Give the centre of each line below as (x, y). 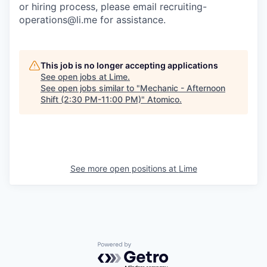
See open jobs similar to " (90, 88)
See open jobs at (75, 77)
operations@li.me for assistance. (92, 20)
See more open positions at (124, 169)
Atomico (163, 100)
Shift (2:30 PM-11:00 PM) (91, 100)
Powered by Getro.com (150, 248)
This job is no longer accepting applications (129, 66)
